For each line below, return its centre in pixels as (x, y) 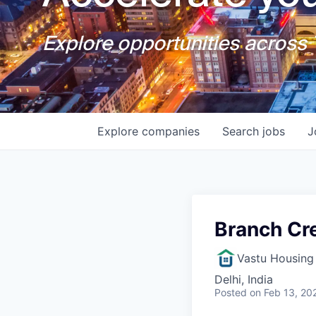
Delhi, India (244, 279)
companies (171, 131)
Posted (231, 292)
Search (242, 131)
